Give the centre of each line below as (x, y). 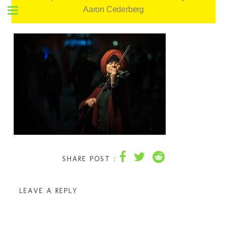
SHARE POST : (89, 159)
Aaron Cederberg (113, 9)
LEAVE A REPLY (49, 191)
